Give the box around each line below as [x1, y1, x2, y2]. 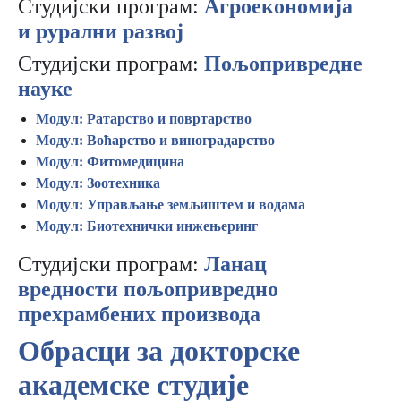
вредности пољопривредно [18, 277, 278, 301]
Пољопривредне [204, 52, 363, 75]
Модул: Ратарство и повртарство [36, 111, 252, 126]
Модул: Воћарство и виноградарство [36, 132, 275, 148]
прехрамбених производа [18, 303, 260, 326]
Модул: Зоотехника [36, 175, 160, 191]
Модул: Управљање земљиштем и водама [36, 197, 305, 212]
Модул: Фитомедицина [36, 154, 184, 169]
